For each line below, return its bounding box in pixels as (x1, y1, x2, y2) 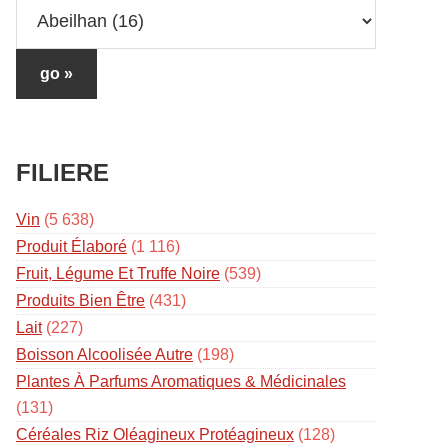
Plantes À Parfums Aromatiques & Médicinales (16, 373, 346, 390)
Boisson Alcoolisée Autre (16, 346, 193, 363)
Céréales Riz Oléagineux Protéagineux (16, 426, 294, 443)
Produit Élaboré (16, 238, 127, 255)
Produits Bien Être (16, 292, 145, 309)
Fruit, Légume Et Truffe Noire (16, 265, 220, 282)
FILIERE (16, 159, 109, 186)
